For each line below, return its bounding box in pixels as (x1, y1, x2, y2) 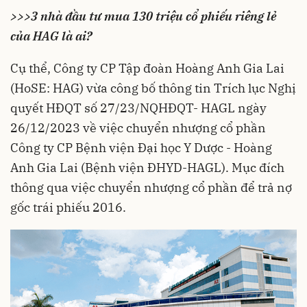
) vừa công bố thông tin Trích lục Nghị (79, 80, 296, 96)
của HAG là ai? (10, 28, 92, 44)
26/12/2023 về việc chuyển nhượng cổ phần (10, 120, 266, 136)
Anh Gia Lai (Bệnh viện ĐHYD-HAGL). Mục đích (10, 160, 284, 175)
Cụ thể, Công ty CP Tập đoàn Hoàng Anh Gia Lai (10, 60, 284, 76)
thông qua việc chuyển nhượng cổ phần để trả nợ (10, 180, 292, 195)
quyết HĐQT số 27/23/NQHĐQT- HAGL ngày (10, 100, 267, 116)
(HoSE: (10, 80, 53, 96)
